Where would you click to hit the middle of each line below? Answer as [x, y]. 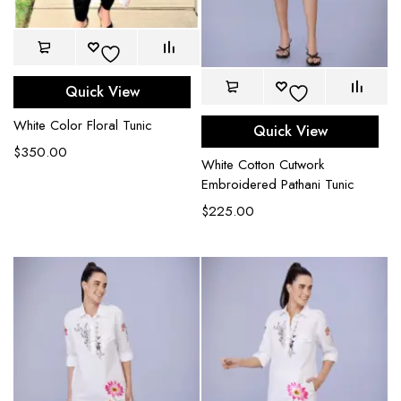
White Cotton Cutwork [263, 165]
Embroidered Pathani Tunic [278, 185]
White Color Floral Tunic [83, 125]
